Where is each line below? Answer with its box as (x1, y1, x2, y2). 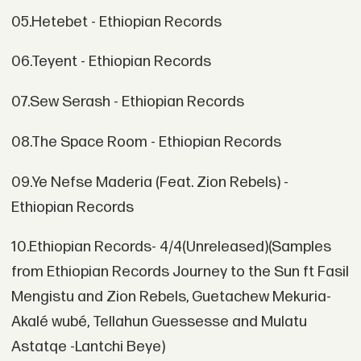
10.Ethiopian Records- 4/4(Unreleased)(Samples (10, 238, 331, 257)
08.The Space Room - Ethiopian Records (10, 132, 281, 151)
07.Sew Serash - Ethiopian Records (10, 93, 244, 112)
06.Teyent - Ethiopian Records (10, 52, 211, 72)
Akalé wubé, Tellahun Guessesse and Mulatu (10, 313, 307, 332)
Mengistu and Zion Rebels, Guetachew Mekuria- (10, 288, 331, 307)
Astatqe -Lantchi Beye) (10, 338, 165, 357)
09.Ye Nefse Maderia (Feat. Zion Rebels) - (10, 172, 288, 192)
